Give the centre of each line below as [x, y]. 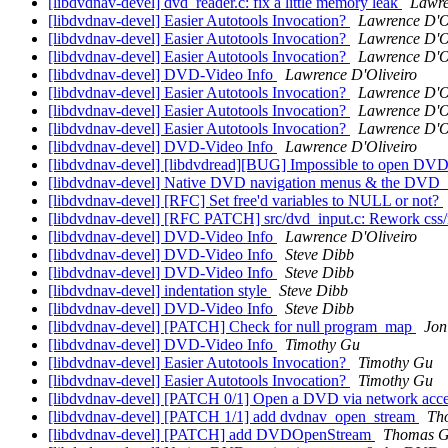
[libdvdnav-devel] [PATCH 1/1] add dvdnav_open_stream [233, 417]
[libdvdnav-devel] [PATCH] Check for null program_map [232, 327]
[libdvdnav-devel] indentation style [159, 291]
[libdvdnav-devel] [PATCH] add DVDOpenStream [211, 435]
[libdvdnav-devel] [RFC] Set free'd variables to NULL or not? [245, 201]
